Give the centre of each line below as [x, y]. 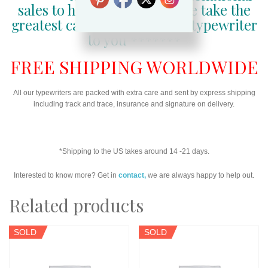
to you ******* [134, 39]
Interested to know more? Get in [66, 176]
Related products [76, 205]
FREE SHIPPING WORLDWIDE [134, 67]
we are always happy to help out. [200, 176]
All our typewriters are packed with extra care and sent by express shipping [134, 92]
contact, [132, 176]
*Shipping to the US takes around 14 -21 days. [134, 152]
